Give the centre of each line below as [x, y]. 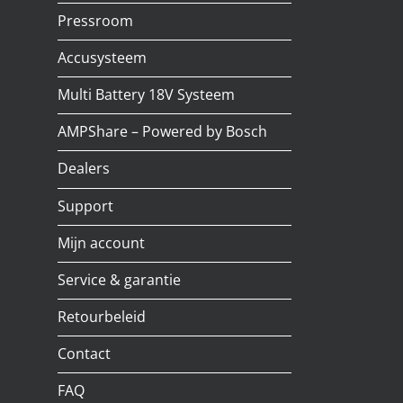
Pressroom [95, 20]
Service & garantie [119, 279]
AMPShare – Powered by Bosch [162, 132]
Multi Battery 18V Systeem [146, 94]
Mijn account [101, 242]
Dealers [84, 169]
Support [85, 206]
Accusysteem [102, 57]
